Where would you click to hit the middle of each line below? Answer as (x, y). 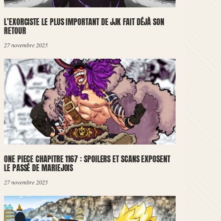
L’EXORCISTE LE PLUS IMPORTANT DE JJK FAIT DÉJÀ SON (84, 22)
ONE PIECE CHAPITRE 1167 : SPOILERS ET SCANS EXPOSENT (87, 159)
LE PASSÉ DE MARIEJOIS (39, 168)
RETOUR (15, 31)
